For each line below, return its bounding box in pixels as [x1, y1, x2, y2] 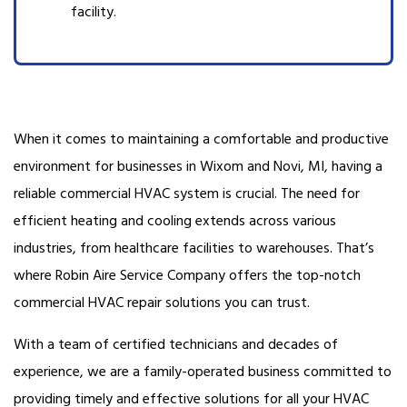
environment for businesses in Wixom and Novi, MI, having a [14, 156, 382, 176]
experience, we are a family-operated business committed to [14, 362, 392, 382]
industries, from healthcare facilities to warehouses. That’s [14, 238, 374, 258]
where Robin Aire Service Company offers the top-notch [14, 265, 361, 285]
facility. [71, 2, 116, 22]
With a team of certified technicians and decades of [14, 334, 338, 354]
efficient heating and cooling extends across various [14, 211, 336, 231]
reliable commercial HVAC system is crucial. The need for [14, 184, 360, 203]
